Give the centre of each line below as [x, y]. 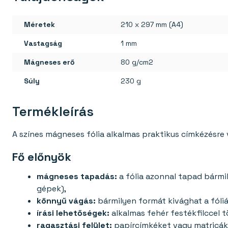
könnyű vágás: [66, 201]
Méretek [39, 24]
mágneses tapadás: [77, 177]
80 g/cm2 [137, 62]
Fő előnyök [42, 157]
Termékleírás [53, 112]
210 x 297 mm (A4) [152, 24]
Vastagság [43, 43]
